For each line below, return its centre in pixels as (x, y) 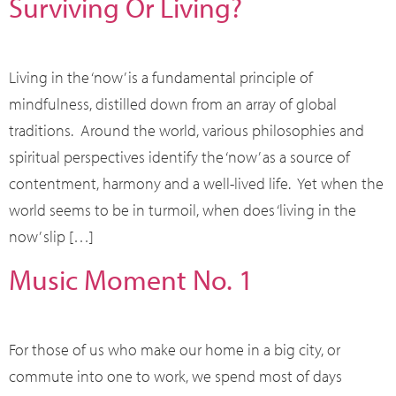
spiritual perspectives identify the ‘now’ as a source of (179, 157)
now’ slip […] (51, 237)
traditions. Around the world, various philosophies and (187, 131)
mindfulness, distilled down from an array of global (173, 104)
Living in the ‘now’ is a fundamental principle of (161, 78)
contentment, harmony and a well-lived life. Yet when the (196, 184)
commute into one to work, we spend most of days (175, 377)
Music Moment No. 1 (131, 280)
